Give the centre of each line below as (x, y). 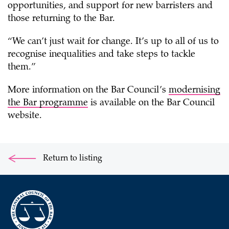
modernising (194, 90)
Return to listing (72, 159)
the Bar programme (48, 103)
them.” (22, 67)
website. (29, 116)
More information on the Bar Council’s (88, 90)
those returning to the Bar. (61, 19)
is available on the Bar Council (151, 103)
